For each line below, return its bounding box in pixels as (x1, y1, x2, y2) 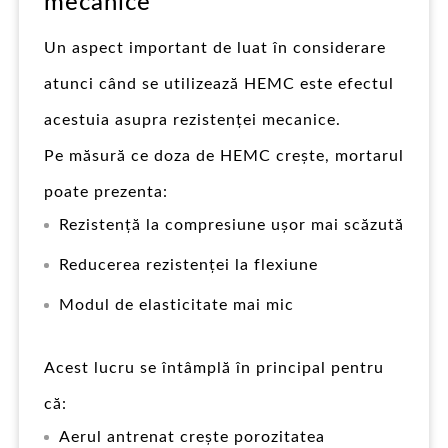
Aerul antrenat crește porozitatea (59, 428, 325, 445)
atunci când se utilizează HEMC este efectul (44, 75, 394, 92)
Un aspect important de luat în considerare (44, 39, 386, 56)
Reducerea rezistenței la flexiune (59, 256, 318, 273)
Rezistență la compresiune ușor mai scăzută (59, 216, 404, 233)
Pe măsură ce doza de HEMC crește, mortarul (44, 147, 404, 164)
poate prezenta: (44, 183, 168, 200)
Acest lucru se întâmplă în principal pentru (44, 359, 384, 376)
